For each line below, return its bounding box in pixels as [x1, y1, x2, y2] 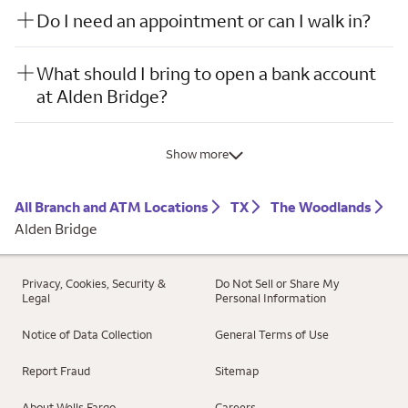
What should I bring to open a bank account [36, 62, 376, 86]
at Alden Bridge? [36, 85, 168, 108]
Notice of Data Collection [22, 327, 152, 342]
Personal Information [215, 291, 326, 306]
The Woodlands [270, 198, 372, 217]
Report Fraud [22, 363, 90, 379]
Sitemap [215, 363, 259, 379]
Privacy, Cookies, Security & [22, 276, 166, 291]
